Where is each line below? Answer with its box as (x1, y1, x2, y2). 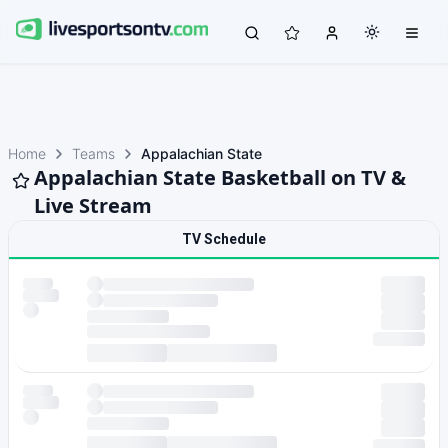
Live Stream (34, 192, 152, 219)
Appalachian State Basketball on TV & (34, 164, 406, 191)
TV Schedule (182, 231, 266, 247)
